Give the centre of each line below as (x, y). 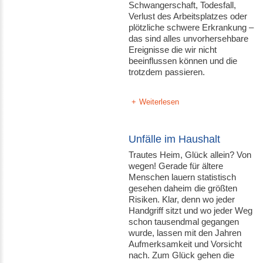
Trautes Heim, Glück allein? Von (190, 155)
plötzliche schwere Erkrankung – (191, 27)
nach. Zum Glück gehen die (182, 255)
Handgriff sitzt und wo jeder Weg (191, 210)
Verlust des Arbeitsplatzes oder (188, 16)
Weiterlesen (159, 102)
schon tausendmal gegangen (184, 222)
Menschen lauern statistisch (183, 177)
